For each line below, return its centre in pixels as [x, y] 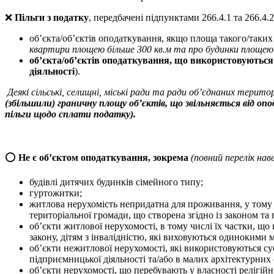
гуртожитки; [56, 193]
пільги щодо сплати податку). [70, 114]
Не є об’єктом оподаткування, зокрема [103, 158]
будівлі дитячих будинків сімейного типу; [116, 182]
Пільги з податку [52, 18]
